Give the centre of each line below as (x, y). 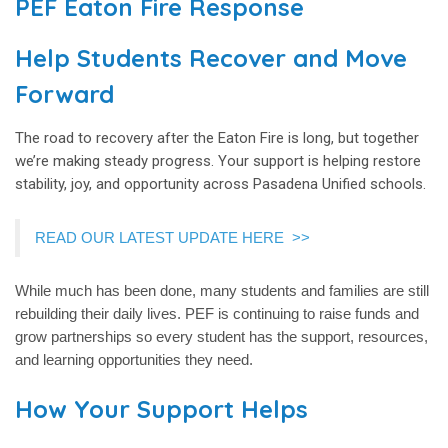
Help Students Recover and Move (211, 58)
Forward (64, 94)
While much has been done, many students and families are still (222, 291)
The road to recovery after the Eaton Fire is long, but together (217, 138)
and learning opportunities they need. (134, 360)
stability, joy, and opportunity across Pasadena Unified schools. (220, 184)
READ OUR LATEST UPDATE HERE (163, 238)
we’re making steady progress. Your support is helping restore (218, 161)
